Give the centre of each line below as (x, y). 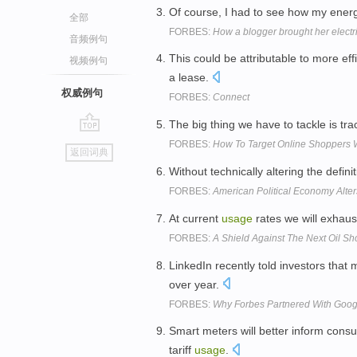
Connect (231, 98)
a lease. (190, 78)
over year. (196, 284)
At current (195, 218)
